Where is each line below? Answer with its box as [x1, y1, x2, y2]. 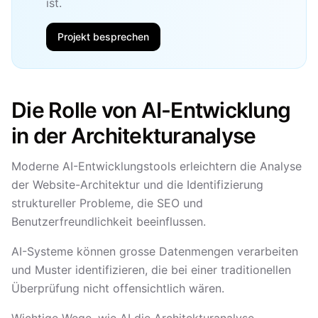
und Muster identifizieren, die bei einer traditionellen [11, 263, 291, 277]
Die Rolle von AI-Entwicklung [11, 97, 290, 123]
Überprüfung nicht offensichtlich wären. [11, 281, 224, 295]
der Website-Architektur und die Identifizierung [11, 177, 263, 192]
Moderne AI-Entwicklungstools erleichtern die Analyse [11, 159, 302, 173]
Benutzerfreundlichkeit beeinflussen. [11, 214, 206, 229]
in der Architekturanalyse [11, 123, 256, 148]
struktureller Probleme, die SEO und [11, 196, 203, 210]
